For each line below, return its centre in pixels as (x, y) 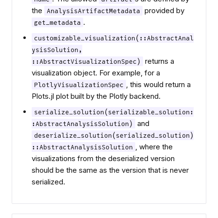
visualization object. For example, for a (96, 73)
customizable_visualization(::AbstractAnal (114, 38)
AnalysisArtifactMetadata (93, 11)
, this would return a (158, 84)
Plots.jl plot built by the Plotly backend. (96, 96)
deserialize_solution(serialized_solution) (114, 135)
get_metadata (57, 22)
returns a (159, 61)
